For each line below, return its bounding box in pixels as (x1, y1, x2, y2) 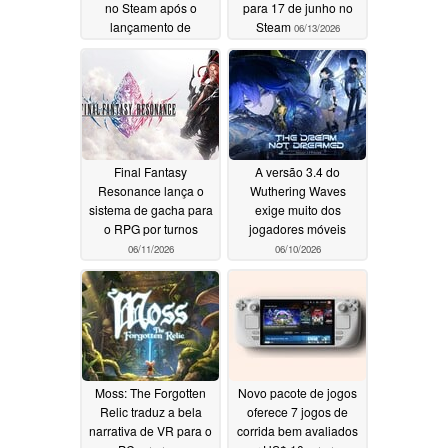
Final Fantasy (114, 163, 187, 181)
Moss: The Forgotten (95, 384, 206, 402)
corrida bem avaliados (237, 422, 358, 440)
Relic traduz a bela (99, 403, 202, 421)
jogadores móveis (249, 220, 346, 238)
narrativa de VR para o (89, 422, 212, 440)
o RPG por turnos (103, 220, 198, 238)
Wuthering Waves (249, 182, 346, 200)
